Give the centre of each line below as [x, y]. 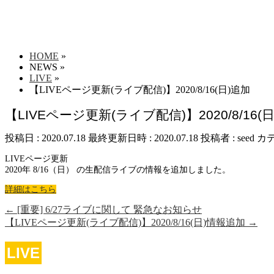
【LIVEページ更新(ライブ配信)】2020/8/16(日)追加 [140, 90]
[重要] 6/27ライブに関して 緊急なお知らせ [108, 210]
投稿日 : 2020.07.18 [45, 138]
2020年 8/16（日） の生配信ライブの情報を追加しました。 [118, 170]
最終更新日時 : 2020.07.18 [143, 138]
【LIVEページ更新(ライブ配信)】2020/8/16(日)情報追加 [126, 223]
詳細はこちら [31, 190]
